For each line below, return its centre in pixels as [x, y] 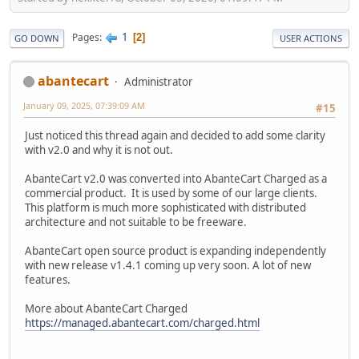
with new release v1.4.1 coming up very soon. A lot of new [168, 265]
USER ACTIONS [311, 38]
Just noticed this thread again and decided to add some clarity [175, 135]
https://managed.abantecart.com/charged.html [142, 323]
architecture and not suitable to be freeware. [136, 222]
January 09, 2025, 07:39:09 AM [84, 105]
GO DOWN [37, 38]
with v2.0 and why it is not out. [99, 149]
